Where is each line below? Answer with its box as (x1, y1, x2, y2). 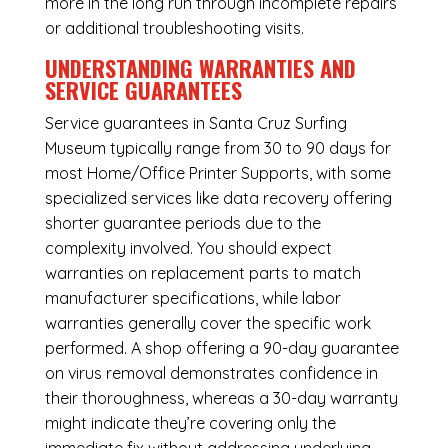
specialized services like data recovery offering (44, 188, 392, 209)
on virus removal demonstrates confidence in (44, 363, 378, 384)
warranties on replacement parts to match (44, 263, 361, 284)
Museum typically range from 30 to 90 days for (44, 138, 391, 159)
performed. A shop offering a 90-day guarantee (44, 338, 399, 359)
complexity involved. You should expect (44, 238, 332, 259)
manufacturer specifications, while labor (44, 288, 341, 309)
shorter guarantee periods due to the (44, 213, 321, 234)
